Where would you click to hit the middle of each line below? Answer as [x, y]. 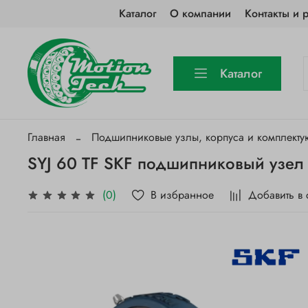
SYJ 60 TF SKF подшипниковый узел [166, 163]
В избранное [183, 195]
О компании [201, 13]
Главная [46, 137]
